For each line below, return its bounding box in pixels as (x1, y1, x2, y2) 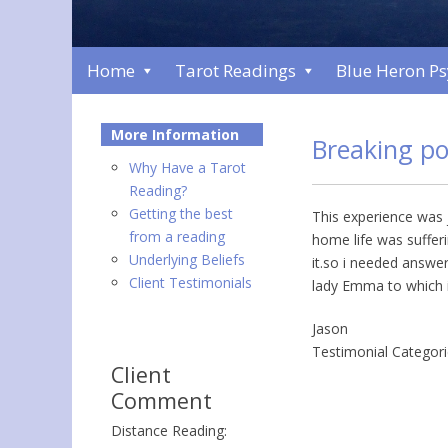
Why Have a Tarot (129, 158, 246, 178)
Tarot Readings (175, 59, 296, 83)
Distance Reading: (111, 421, 227, 441)
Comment (111, 386, 212, 416)
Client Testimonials (129, 273, 252, 293)
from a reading (129, 227, 225, 247)
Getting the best (129, 204, 233, 224)
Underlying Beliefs (129, 250, 245, 270)
